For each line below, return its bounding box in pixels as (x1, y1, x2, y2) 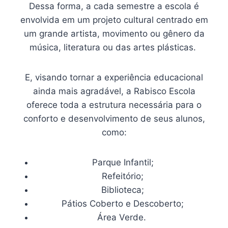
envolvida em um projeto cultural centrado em (20, 15, 208, 25)
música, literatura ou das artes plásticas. (30, 42, 198, 53)
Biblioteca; (101, 185, 144, 195)
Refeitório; (102, 171, 144, 182)
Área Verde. (97, 212, 149, 223)
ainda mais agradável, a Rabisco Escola (33, 86, 195, 97)
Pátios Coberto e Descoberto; (62, 198, 184, 209)
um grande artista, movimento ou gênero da (23, 28, 205, 39)
